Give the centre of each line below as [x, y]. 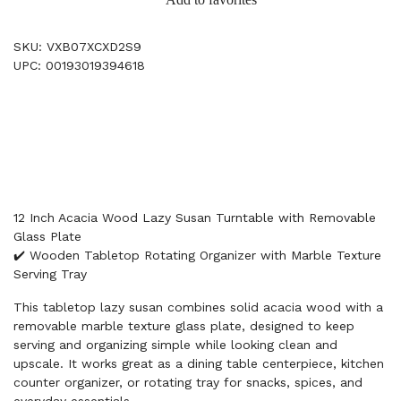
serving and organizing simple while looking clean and [175, 345]
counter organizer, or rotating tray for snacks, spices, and [188, 382]
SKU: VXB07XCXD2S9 [77, 47]
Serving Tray [50, 274]
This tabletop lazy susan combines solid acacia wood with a [198, 307]
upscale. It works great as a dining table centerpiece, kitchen [199, 363]
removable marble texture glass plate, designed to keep [184, 326]
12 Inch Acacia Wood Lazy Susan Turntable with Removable [195, 218]
